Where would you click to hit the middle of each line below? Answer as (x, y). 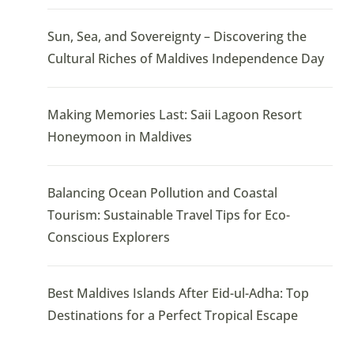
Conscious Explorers (108, 237)
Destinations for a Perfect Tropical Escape (172, 316)
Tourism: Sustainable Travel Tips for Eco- (168, 215)
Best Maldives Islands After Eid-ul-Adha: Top (178, 294)
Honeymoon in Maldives (119, 137)
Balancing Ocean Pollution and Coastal (162, 193)
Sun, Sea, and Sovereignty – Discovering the (177, 37)
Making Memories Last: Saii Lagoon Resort (174, 115)
